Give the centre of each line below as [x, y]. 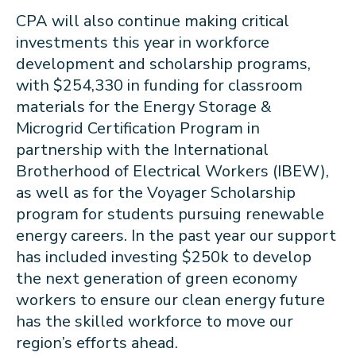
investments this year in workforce [143, 42]
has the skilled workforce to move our [155, 321]
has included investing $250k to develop [164, 257]
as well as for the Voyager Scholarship [156, 192]
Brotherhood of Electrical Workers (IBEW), [172, 171]
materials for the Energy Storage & [144, 106]
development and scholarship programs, [163, 64]
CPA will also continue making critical [153, 21]
